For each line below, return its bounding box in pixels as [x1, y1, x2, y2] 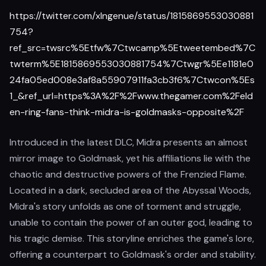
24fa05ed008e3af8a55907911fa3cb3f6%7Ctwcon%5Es [9, 74, 255, 86]
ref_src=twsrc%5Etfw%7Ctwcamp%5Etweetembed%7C [9, 42, 255, 54]
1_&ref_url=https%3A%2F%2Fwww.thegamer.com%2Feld [9, 90, 253, 102]
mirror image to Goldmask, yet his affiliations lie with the [9, 152, 251, 164]
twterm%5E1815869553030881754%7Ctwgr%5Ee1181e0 [9, 58, 254, 70]
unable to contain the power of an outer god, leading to [9, 216, 252, 229]
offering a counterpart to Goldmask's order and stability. [9, 248, 256, 261]
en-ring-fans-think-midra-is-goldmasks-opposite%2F [9, 106, 244, 118]
